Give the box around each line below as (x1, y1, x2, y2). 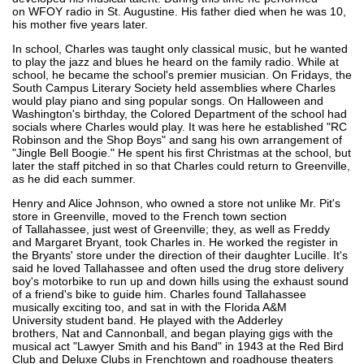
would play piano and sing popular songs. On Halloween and (12, 93, 323, 107)
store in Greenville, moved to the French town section (12, 209, 287, 223)
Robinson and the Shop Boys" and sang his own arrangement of (12, 132, 342, 146)
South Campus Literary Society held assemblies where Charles (12, 80, 336, 94)
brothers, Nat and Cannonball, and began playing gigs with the (12, 326, 333, 340)
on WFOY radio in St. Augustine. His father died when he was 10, (12, 4, 346, 18)
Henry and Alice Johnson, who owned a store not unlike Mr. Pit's (12, 196, 340, 210)
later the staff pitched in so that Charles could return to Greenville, (12, 158, 350, 172)
